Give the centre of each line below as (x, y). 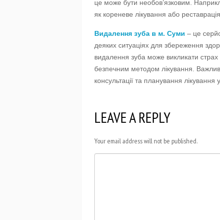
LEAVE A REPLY (132, 117)
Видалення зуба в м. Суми (140, 33)
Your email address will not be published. (146, 141)
